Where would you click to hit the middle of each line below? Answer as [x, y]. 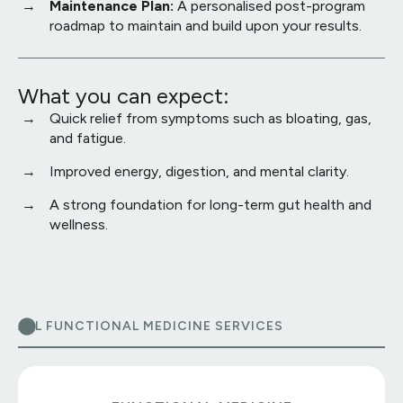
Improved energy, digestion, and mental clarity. [199, 171]
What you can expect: [124, 96]
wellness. [79, 224]
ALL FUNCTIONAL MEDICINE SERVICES [151, 326]
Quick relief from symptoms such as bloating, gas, [210, 118]
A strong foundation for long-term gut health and [210, 205]
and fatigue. [88, 138]
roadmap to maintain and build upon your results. [206, 25]
